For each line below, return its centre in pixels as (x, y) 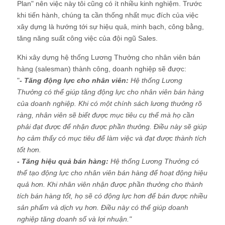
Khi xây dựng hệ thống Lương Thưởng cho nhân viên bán (109, 58)
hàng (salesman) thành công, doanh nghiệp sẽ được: (102, 69)
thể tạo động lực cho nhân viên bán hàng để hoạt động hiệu (112, 173)
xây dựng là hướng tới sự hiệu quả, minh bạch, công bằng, (110, 27)
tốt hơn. (29, 150)
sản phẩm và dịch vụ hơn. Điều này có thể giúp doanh (103, 208)
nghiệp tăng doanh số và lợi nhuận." (74, 219)
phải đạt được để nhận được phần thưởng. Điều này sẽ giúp (112, 127)
